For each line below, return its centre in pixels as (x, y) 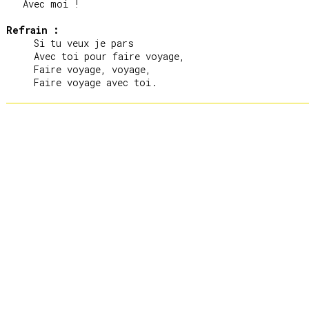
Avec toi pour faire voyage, (20, 56)
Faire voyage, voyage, (20, 69)
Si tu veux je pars (20, 43)
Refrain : (33, 30)
